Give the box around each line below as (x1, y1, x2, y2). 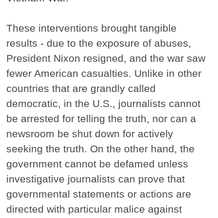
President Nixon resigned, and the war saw (6, 53, 206, 64)
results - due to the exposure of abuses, (6, 37, 192, 49)
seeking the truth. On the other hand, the (6, 143, 195, 155)
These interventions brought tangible (6, 22, 177, 34)
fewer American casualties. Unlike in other (6, 68, 202, 79)
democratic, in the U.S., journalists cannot (6, 98, 201, 109)
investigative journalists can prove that (6, 173, 185, 185)
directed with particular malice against (6, 203, 182, 215)
